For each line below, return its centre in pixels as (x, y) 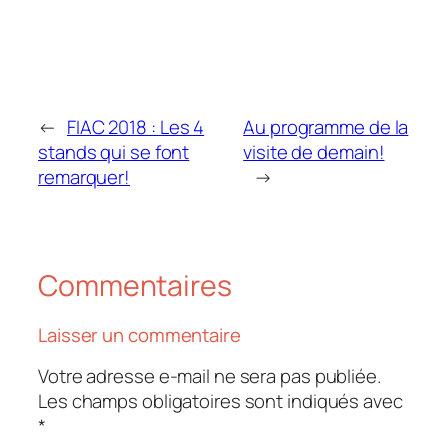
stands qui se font (114, 151)
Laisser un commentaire (139, 335)
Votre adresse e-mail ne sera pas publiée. (209, 375)
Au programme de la (326, 126)
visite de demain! (314, 151)
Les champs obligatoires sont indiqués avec (220, 400)
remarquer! (84, 176)
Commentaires (135, 285)
